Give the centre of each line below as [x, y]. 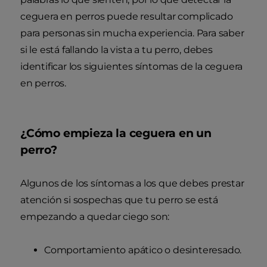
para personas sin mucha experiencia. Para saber [132, 33]
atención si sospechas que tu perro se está [119, 200]
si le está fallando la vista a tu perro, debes [117, 49]
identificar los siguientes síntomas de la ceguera [132, 66]
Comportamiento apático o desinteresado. [143, 250]
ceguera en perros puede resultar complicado [127, 16]
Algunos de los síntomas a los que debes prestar [132, 183]
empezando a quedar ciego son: [95, 216]
